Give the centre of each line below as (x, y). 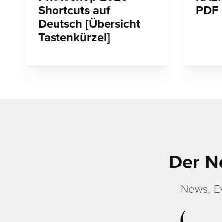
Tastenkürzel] (74, 38)
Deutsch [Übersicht (89, 24)
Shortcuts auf (74, 11)
